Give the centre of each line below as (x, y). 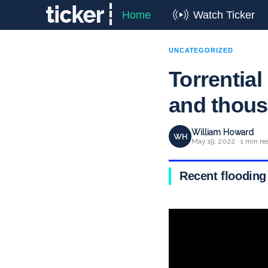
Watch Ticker (224, 15)
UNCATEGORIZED (201, 50)
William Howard (223, 132)
